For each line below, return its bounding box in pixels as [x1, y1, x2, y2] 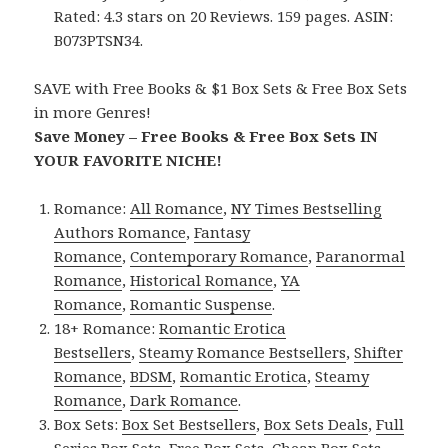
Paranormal [316, 246, 406, 267]
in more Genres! [34, 102, 152, 123]
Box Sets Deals [264, 414, 369, 435]
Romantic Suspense [130, 294, 273, 315]
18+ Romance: [54, 318, 160, 339]
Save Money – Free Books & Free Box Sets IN [34, 126, 379, 147]
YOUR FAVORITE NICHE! [34, 150, 223, 171]
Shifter [354, 342, 404, 363]
